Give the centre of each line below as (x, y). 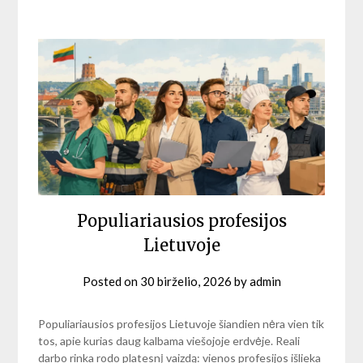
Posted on (111, 282)
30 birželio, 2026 (186, 282)
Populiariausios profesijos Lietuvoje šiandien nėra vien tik (181, 324)
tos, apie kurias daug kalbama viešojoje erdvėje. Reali (169, 341)
